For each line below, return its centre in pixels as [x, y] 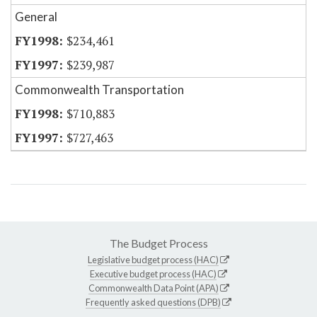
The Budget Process [158, 243]
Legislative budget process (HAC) [153, 260]
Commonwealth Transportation [99, 90]
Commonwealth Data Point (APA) [153, 288]
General [36, 17]
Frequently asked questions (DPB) [153, 302]
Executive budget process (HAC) [153, 274]
